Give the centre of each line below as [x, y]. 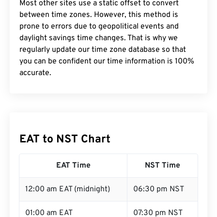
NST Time [163, 166]
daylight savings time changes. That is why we [99, 38]
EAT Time [73, 166]
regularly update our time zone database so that [103, 50]
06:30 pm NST [159, 189]
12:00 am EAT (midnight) [68, 189]
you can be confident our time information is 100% [107, 62]
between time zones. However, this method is [99, 15]
